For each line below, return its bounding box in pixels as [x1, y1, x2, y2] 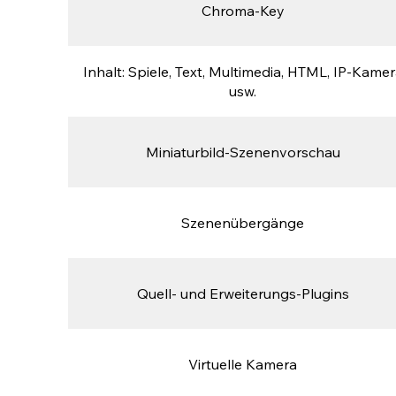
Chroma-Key [201, 2, 285, 20]
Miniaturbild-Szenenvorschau [145, 143, 340, 162]
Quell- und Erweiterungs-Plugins [136, 285, 349, 303]
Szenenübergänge [181, 214, 305, 232]
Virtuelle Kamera [188, 355, 298, 374]
